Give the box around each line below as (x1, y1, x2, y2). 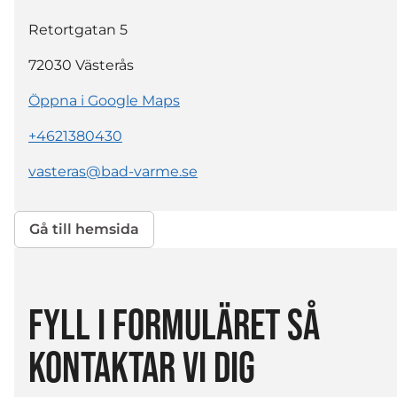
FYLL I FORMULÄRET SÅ (28, 300, 320, 350)
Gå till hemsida (29, 221, 139, 238)
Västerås (75, 56, 134, 74)
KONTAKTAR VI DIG (28, 343, 255, 393)
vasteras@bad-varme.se (28, 162, 198, 180)
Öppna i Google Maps (28, 91, 180, 109)
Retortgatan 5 (28, 20, 128, 38)
